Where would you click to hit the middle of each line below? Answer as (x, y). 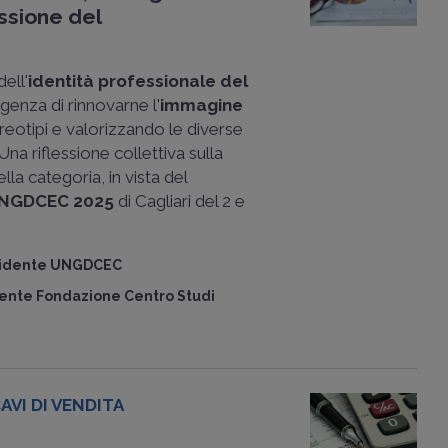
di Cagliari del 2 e (180, 201)
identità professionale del (138, 81)
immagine (202, 105)
